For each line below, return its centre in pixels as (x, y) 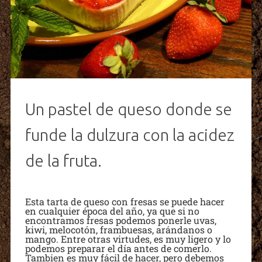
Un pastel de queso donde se (128, 109)
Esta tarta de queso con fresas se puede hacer (125, 201)
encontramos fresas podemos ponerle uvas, (120, 220)
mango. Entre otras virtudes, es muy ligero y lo (128, 239)
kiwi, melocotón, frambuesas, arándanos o (118, 229)
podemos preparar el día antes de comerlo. (118, 248)
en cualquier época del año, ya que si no (112, 211)
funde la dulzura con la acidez (130, 135)
